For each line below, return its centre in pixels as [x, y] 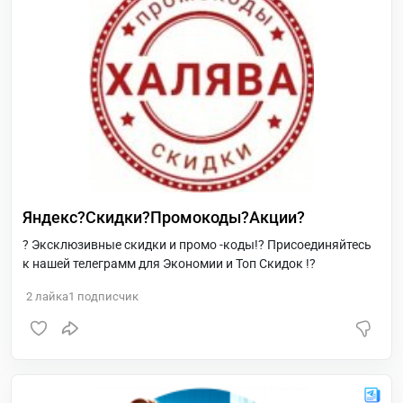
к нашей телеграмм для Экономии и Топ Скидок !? [169, 264]
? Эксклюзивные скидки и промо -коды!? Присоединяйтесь [197, 245]
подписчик [107, 296]
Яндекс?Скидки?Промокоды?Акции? [164, 217]
